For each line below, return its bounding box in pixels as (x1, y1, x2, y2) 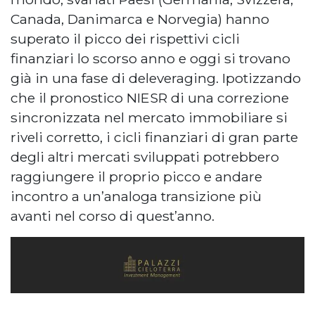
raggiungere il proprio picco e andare (11, 167, 262, 185)
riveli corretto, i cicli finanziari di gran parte (11, 128, 298, 146)
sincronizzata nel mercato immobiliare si (11, 108, 288, 126)
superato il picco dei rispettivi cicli (11, 30, 240, 47)
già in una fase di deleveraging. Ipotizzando (11, 69, 301, 86)
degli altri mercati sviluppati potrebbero (11, 148, 279, 165)
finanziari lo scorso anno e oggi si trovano (11, 49, 290, 67)
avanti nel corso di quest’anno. (11, 207, 214, 224)
